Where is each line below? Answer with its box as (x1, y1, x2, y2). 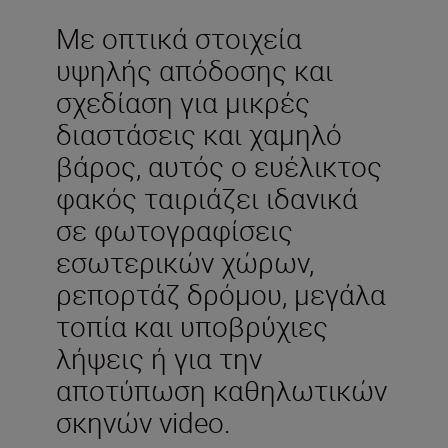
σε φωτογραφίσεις (56, 210, 293, 249)
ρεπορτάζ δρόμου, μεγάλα (56, 274, 386, 313)
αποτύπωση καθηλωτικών (56, 370, 387, 409)
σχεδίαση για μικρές (56, 82, 310, 121)
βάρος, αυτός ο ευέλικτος (56, 146, 382, 185)
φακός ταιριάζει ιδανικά (56, 178, 358, 217)
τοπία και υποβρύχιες (56, 306, 328, 345)
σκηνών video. (56, 402, 231, 441)
